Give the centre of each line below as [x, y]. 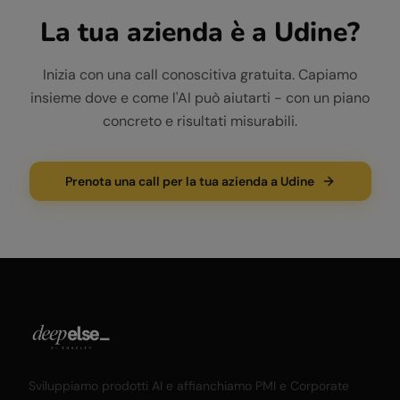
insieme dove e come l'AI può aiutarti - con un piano [200, 98]
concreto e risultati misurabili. [200, 121]
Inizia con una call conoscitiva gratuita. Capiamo [200, 75]
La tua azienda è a [157, 33]
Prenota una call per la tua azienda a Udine [189, 181]
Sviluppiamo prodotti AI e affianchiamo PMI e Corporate [189, 386]
